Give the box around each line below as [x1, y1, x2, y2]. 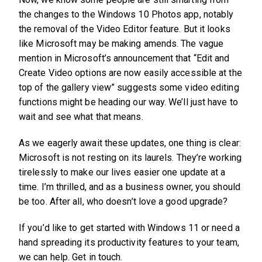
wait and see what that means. [19, 111, 143, 123]
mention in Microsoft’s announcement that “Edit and [19, 53, 230, 64]
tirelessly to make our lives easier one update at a [19, 167, 226, 178]
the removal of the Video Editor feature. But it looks [19, 23, 230, 35]
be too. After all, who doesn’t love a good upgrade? [19, 196, 228, 208]
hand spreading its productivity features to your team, [19, 237, 239, 249]
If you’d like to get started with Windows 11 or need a [19, 222, 240, 234]
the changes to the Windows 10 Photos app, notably [19, 9, 234, 20]
